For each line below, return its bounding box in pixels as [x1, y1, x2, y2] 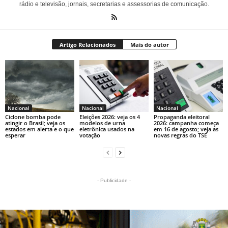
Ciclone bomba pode [5, 112, 61, 121]
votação [79, 131, 100, 139]
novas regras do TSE [153, 131, 207, 139]
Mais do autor [130, 41, 169, 48]
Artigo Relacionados [59, 41, 116, 48]
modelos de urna [79, 119, 125, 127]
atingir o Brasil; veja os [5, 119, 65, 127]
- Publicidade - [97, 177, 131, 183]
